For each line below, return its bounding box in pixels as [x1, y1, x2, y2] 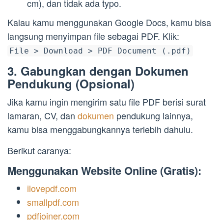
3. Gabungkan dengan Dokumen [7, 62, 189, 80]
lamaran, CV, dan [7, 109, 78, 122]
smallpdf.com [27, 195, 79, 209]
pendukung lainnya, [116, 109, 193, 122]
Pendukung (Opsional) [7, 75, 135, 92]
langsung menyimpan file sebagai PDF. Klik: [7, 29, 179, 43]
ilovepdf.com [27, 182, 77, 195]
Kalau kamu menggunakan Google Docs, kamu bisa [7, 16, 211, 29]
